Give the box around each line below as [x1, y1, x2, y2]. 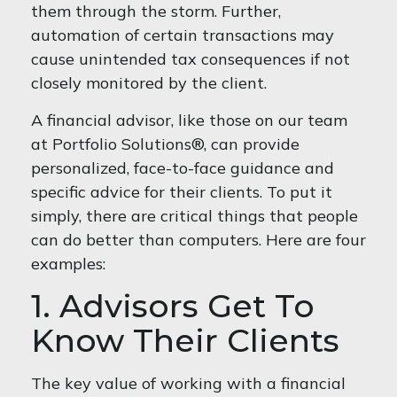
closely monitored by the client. [31, 73, 267, 93]
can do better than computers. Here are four [31, 230, 366, 250]
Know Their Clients [31, 321, 339, 360]
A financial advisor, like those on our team [31, 110, 347, 130]
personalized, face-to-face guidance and [31, 158, 334, 178]
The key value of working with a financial [31, 373, 346, 393]
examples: [31, 253, 105, 274]
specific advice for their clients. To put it [31, 182, 332, 202]
